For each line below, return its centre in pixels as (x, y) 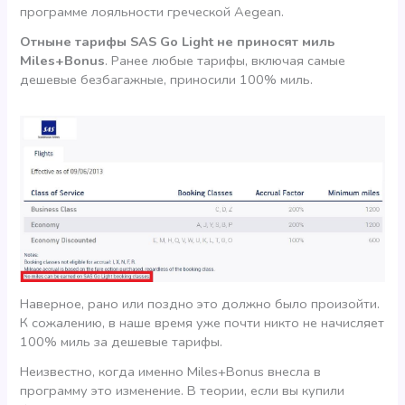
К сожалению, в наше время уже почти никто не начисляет (202, 323)
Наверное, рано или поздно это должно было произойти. (200, 304)
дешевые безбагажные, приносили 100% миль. (167, 79)
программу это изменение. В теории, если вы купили (183, 390)
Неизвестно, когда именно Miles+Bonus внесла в (171, 371)
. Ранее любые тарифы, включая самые (226, 60)
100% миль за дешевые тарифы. (122, 342)
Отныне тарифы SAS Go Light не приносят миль (178, 41)
